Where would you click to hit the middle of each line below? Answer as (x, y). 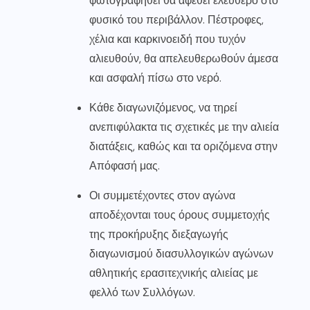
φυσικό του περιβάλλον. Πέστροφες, (176, 19)
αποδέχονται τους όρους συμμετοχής (180, 215)
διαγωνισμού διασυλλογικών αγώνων (181, 253)
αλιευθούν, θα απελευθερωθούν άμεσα (184, 58)
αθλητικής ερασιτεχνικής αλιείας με (174, 273)
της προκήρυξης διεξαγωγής (159, 234)
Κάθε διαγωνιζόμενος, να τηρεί (163, 107)
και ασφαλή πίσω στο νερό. (155, 77)
